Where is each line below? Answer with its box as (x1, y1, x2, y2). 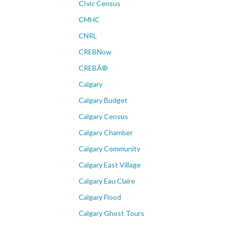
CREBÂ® (79, 64, 108, 72)
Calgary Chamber (79, 128, 133, 137)
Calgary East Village (79, 160, 141, 169)
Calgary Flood (79, 193, 121, 201)
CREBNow (79, 47, 111, 56)
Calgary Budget (79, 96, 128, 104)
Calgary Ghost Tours (79, 209, 144, 217)
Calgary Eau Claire (79, 177, 135, 185)
